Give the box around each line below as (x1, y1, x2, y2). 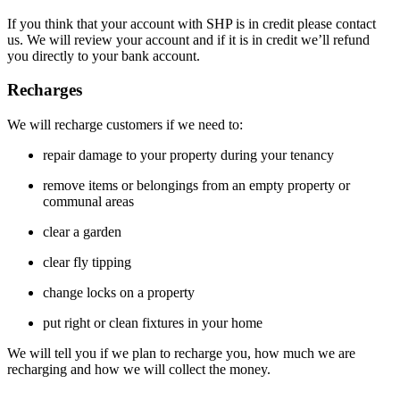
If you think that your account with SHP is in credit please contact (7, 15, 376, 31)
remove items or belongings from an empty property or (43, 177, 350, 193)
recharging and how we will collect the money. (7, 361, 271, 377)
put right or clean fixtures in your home (43, 314, 262, 330)
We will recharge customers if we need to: (7, 116, 243, 132)
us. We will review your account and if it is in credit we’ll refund (7, 31, 370, 47)
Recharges (7, 80, 82, 100)
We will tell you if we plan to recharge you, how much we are (7, 345, 355, 361)
